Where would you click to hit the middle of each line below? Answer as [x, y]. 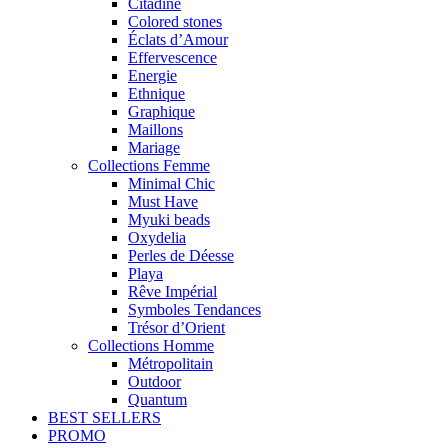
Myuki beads [169, 219]
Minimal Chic [171, 183]
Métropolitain [170, 363]
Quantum [157, 399]
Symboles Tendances [194, 309]
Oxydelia [157, 237]
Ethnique [156, 93]
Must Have [163, 201]
